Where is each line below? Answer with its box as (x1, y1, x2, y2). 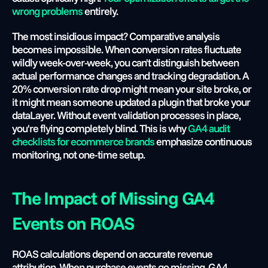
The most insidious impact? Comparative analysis (12, 29, 220, 43)
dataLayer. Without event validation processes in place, (12, 108, 240, 122)
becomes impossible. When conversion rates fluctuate (12, 42, 241, 56)
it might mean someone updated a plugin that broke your (12, 95, 250, 109)
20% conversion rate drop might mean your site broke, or (12, 82, 251, 96)
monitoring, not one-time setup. (12, 148, 145, 162)
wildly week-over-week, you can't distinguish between (12, 56, 239, 69)
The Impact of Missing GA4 (12, 187, 214, 209)
